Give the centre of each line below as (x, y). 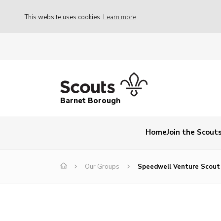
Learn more (119, 17)
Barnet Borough (90, 101)
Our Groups (102, 167)
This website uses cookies (63, 17)
